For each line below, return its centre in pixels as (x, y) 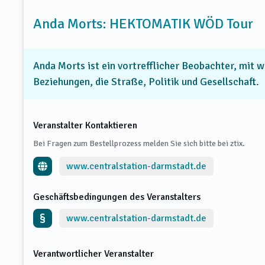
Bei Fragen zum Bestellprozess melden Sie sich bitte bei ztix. (139, 143)
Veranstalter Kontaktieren (85, 125)
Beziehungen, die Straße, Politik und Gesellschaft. (146, 81)
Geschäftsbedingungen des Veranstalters (117, 197)
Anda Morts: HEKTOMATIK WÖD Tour (143, 23)
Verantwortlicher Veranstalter (93, 253)
